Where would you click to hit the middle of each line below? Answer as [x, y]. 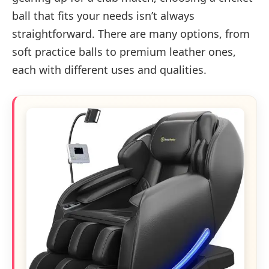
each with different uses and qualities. [109, 69]
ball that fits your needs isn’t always [103, 15]
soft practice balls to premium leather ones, [124, 51]
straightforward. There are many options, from [131, 33]
